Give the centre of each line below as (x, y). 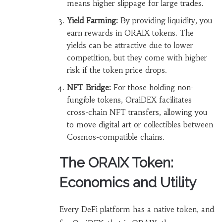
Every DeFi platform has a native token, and (137, 210)
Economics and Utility (128, 183)
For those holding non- (152, 88)
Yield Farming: (92, 21)
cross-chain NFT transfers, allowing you (137, 112)
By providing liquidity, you (165, 21)
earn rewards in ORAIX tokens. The (130, 33)
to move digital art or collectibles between (140, 125)
